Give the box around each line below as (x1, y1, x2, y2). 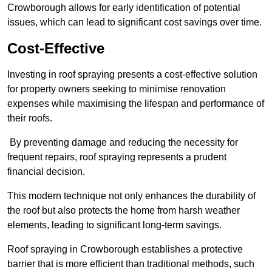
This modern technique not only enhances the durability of (7, 191, 256, 202)
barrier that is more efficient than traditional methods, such (7, 259, 254, 270)
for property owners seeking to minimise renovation (7, 84, 226, 95)
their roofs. (7, 113, 52, 124)
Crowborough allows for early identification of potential (7, 2, 240, 13)
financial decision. (7, 166, 85, 177)
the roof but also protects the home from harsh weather (7, 205, 240, 216)
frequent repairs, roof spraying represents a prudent (7, 152, 226, 163)
